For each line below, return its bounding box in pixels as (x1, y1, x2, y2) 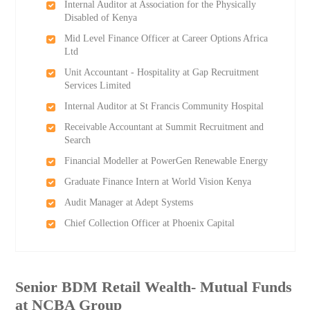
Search (64, 135, 91, 145)
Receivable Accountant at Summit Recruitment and (64, 122, 264, 132)
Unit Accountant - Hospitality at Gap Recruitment (64, 67, 259, 77)
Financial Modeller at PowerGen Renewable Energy (64, 156, 268, 166)
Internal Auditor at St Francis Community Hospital (64, 101, 264, 111)
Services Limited (64, 80, 131, 91)
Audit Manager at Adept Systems (64, 197, 193, 208)
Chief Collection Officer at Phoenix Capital (64, 218, 235, 228)
